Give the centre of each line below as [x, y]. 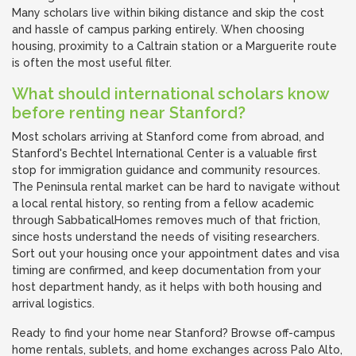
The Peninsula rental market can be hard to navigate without [176, 187]
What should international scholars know [170, 94]
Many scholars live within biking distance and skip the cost [168, 13]
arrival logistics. [53, 304]
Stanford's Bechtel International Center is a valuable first [164, 153]
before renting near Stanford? [129, 113]
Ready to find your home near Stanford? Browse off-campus [174, 333]
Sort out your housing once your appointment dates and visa [176, 253]
